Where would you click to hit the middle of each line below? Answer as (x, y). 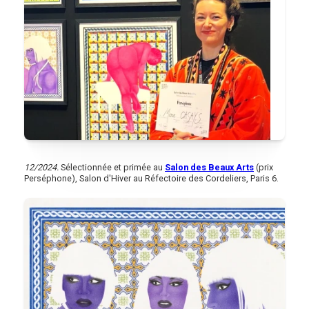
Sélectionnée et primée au (112, 167)
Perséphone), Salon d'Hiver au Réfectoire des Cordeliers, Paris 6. (151, 178)
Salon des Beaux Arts (209, 167)
